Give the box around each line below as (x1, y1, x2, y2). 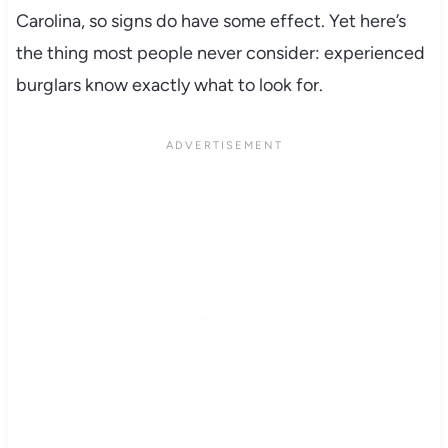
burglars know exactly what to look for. (15, 74, 323, 97)
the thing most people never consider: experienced (15, 42, 425, 65)
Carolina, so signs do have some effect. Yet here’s (15, 10, 406, 33)
